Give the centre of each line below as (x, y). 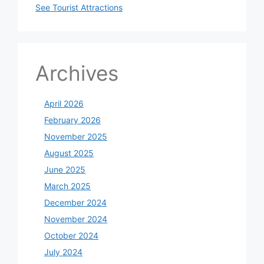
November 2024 (76, 219)
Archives (77, 73)
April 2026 (64, 104)
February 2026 (72, 120)
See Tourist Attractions (79, 8)
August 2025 (69, 153)
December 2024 (75, 203)
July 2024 (63, 252)
